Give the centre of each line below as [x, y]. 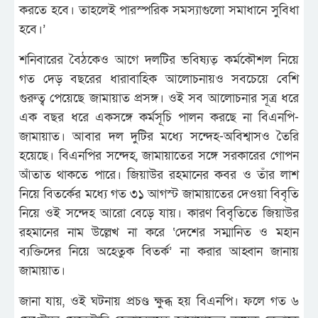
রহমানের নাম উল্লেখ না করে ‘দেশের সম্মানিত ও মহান [159, 232]
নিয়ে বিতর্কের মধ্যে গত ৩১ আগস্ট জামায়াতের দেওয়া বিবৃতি [159, 194]
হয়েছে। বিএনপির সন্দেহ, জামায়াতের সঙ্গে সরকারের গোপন [159, 155]
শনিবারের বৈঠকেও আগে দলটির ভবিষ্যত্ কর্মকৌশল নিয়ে [159, 60]
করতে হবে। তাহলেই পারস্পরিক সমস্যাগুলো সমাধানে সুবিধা [159, 10]
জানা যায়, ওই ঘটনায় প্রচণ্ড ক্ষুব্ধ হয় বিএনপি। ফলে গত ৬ [159, 301]
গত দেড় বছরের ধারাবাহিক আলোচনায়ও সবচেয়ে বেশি [159, 79]
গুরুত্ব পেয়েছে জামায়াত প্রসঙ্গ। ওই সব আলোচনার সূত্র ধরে [159, 98]
